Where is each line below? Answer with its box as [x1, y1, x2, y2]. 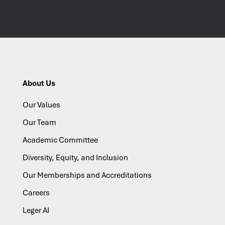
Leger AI [22, 205, 49, 215]
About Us [22, 78, 55, 88]
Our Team [22, 117, 56, 128]
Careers [22, 187, 50, 198]
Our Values [22, 99, 60, 110]
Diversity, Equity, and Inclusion [22, 152, 128, 163]
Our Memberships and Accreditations [22, 170, 152, 180]
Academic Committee [22, 135, 98, 145]
